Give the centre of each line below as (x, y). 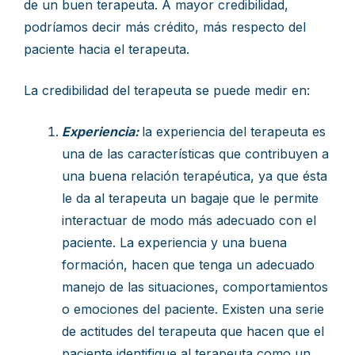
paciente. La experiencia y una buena (174, 242)
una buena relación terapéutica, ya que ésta (195, 176)
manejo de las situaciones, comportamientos (195, 287)
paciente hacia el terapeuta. (107, 49)
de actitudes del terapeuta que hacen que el (193, 331)
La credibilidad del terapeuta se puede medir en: (167, 90)
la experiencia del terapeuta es (234, 132)
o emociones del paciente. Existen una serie (193, 309)
